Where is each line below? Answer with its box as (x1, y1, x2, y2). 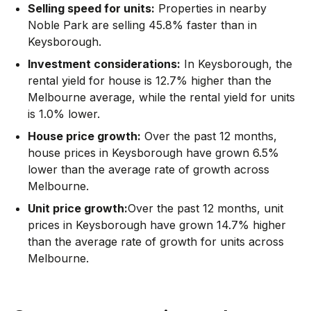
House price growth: (28, 128, 141, 143)
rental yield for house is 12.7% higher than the (28, 73, 271, 87)
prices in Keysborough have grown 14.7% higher (28, 217, 286, 232)
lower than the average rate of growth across (28, 162, 269, 176)
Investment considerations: (28, 56, 180, 71)
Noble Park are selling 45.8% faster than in (28, 17, 257, 32)
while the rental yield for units (139, 90, 295, 104)
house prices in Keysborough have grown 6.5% (28, 145, 279, 160)
